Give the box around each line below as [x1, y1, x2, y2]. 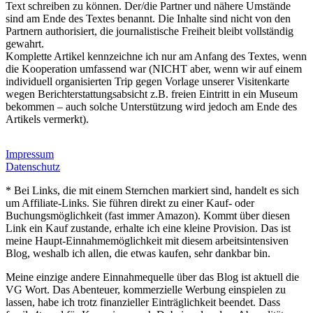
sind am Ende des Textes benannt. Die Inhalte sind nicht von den [6, 13, 291, 25]
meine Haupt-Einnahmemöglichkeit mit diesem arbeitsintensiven [6, 235, 289, 247]
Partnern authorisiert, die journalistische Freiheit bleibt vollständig [6, 25, 293, 38]
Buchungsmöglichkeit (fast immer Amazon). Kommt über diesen [6, 210, 290, 222]
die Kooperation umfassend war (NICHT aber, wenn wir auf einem [6, 63, 302, 75]
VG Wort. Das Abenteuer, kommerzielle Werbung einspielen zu [6, 284, 286, 296]
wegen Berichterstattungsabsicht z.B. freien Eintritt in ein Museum [6, 88, 298, 101]
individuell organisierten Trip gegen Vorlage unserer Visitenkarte [6, 75, 289, 88]
